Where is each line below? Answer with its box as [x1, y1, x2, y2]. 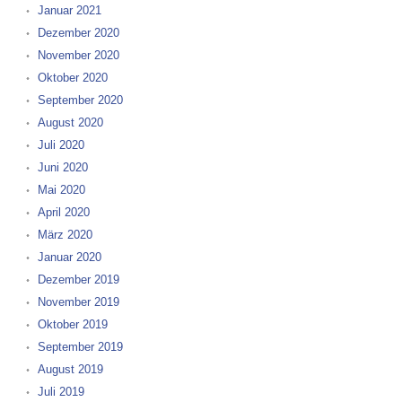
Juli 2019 [37, 385, 84, 398]
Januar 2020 [37, 250, 101, 264]
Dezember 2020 [37, 26, 119, 39]
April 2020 [37, 205, 90, 219]
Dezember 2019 [37, 273, 119, 286]
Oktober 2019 [37, 318, 108, 331]
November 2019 [37, 295, 119, 309]
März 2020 [37, 228, 92, 241]
